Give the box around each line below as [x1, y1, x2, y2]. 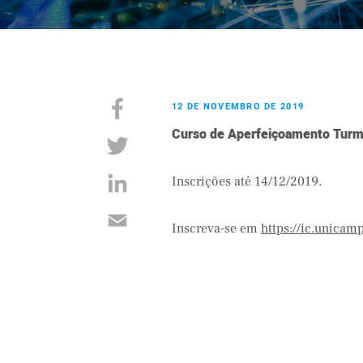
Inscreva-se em [172, 220, 261, 237]
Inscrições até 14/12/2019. [172, 173, 322, 190]
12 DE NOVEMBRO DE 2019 [172, 100, 305, 113]
